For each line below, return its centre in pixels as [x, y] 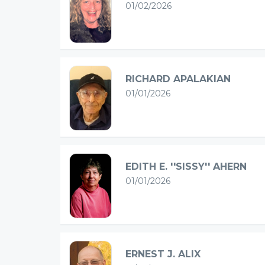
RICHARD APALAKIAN [178, 79]
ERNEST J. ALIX [163, 254]
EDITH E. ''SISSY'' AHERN [186, 166]
